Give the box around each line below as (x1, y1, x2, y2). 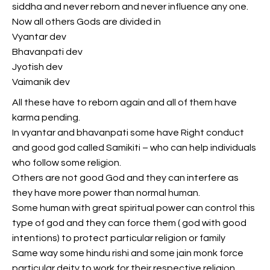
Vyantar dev (12, 31, 66, 42)
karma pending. (12, 113, 80, 123)
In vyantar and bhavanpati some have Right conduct (12, 128, 244, 138)
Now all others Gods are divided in (12, 16, 161, 27)
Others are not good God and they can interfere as (12, 173, 239, 183)
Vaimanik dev (12, 77, 70, 87)
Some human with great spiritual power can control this (12, 203, 255, 213)
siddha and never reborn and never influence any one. (12, 1, 248, 11)
